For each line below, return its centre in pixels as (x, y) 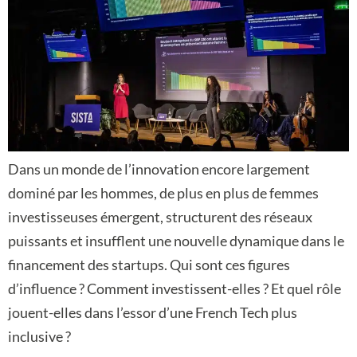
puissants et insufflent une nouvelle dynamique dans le (176, 241)
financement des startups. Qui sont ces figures (149, 265)
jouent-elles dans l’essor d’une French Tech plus (153, 313)
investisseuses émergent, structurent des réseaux (160, 217)
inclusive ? (39, 337)
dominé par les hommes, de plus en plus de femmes (163, 193)
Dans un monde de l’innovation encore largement (159, 169)
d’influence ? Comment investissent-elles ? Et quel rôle (175, 289)
